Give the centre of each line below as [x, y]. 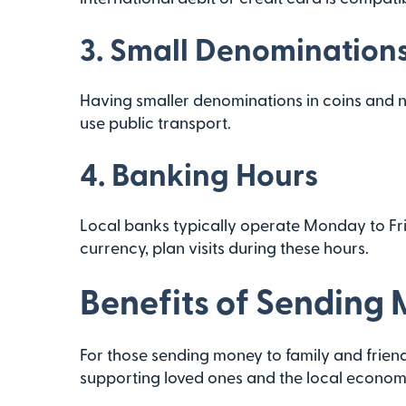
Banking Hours [215, 173]
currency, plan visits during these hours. [224, 247]
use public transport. [155, 122]
